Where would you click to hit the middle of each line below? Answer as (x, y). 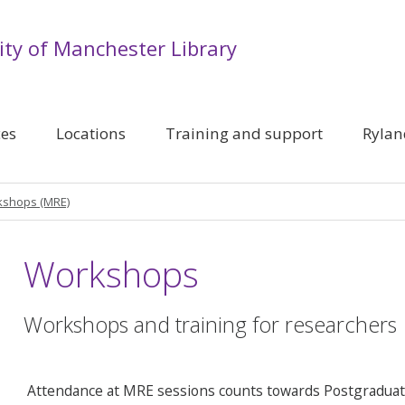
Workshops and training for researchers (210, 324)
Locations (91, 133)
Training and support (244, 133)
